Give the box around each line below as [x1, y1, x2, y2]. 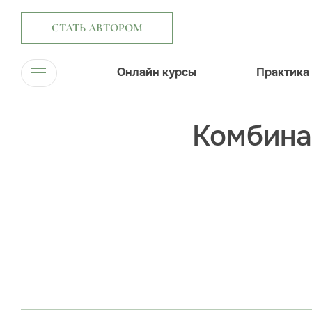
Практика [256, 65, 309, 79]
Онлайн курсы [117, 65, 196, 79]
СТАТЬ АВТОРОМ [51, 21, 143, 36]
